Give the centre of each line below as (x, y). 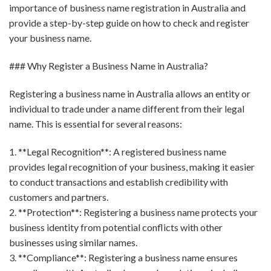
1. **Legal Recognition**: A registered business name (118, 151)
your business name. (50, 38)
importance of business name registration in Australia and (127, 8)
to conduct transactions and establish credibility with (119, 181)
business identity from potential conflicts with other (116, 227)
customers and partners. (59, 197)
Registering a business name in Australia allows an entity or (130, 93)
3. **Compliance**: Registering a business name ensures (123, 257)
